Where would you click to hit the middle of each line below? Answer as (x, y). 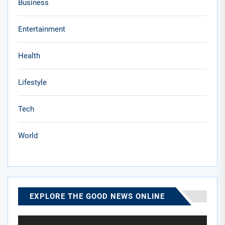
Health (29, 56)
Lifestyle (32, 83)
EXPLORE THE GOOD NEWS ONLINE (97, 197)
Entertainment (42, 29)
